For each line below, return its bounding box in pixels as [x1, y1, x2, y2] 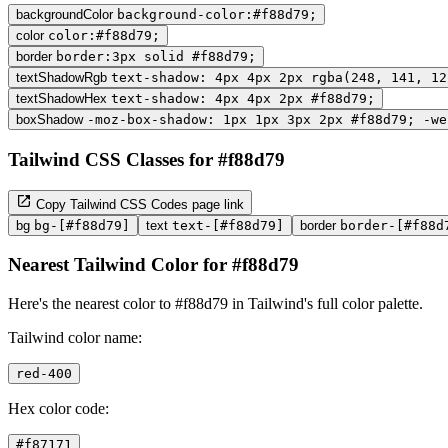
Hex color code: [8, 399, 109, 417]
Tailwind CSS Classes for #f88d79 [8, 148, 285, 170]
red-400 [16, 365, 72, 381]
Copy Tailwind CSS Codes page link [32, 196, 244, 212]
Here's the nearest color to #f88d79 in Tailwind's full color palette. [8, 294, 423, 312]
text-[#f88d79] [172, 217, 284, 233]
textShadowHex [16, 91, 107, 107]
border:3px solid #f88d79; [56, 49, 256, 65]
